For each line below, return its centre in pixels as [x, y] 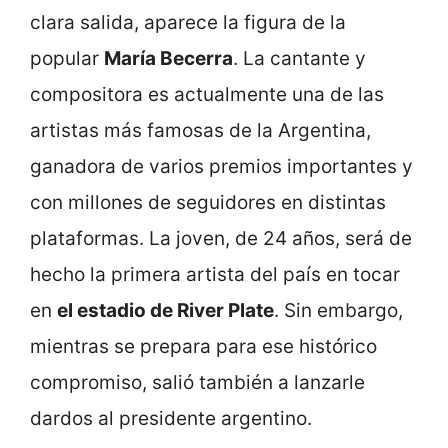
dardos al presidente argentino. [171, 418]
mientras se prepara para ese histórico [203, 346]
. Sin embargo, [338, 310]
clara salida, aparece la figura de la [188, 22]
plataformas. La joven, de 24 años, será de [221, 238]
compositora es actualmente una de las [207, 94]
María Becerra [168, 58]
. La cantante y [299, 58]
